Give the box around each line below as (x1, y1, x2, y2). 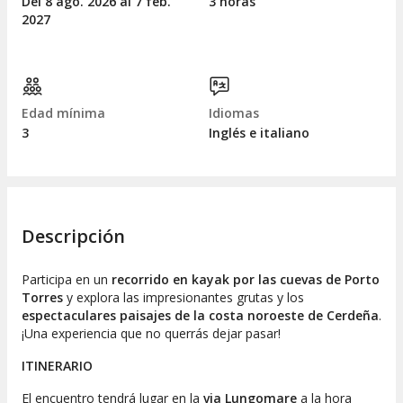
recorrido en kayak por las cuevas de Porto (112, 270, 380, 288)
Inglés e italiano (209, 124, 309, 142)
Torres (22, 288, 63, 306)
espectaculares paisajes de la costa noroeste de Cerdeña (22, 306, 379, 324)
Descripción (22, 223, 125, 248)
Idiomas (209, 104, 259, 122)
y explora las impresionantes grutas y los (63, 288, 304, 306)
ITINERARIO (22, 356, 93, 374)
